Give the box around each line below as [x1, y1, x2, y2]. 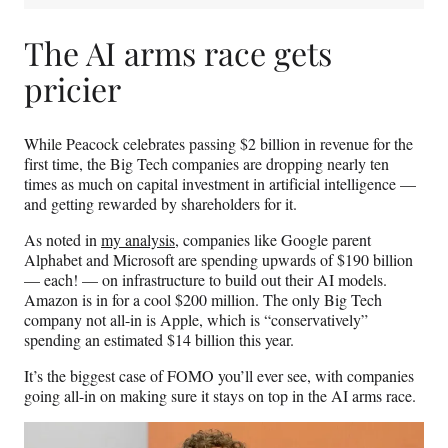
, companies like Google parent [175, 228, 371, 250]
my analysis [101, 228, 175, 250]
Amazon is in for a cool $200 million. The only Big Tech [24, 288, 382, 310]
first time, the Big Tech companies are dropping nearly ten [24, 152, 389, 174]
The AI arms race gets [24, 31, 332, 75]
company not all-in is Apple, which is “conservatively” [24, 308, 368, 330]
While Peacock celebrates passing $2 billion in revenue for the [24, 132, 413, 154]
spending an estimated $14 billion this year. [24, 328, 294, 350]
